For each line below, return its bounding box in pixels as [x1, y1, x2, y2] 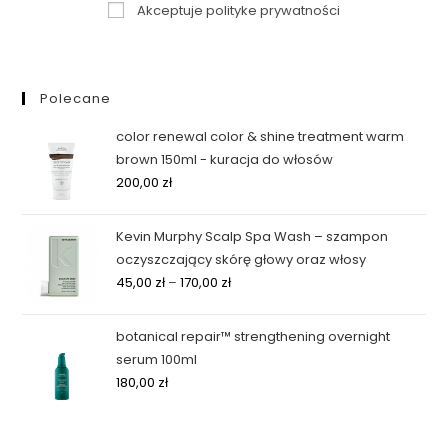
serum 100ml [116, 350, 198, 370]
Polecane [40, 89, 112, 109]
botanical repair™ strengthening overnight [116, 327, 391, 347]
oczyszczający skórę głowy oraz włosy [116, 250, 367, 270]
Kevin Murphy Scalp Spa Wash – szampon [116, 227, 389, 247]
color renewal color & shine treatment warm [116, 127, 405, 147]
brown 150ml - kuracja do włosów [116, 150, 334, 170]
